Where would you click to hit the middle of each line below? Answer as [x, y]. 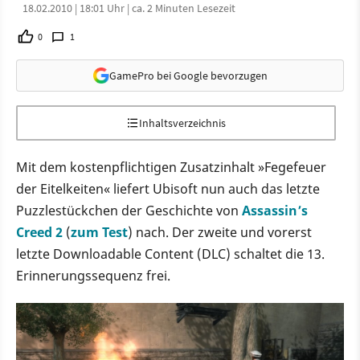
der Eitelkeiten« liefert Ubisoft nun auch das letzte [168, 189]
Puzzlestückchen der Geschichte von [129, 211]
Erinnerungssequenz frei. [93, 276]
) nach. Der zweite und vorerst [220, 232]
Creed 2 [39, 232]
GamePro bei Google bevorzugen [188, 75]
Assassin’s [275, 211]
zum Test [99, 232]
